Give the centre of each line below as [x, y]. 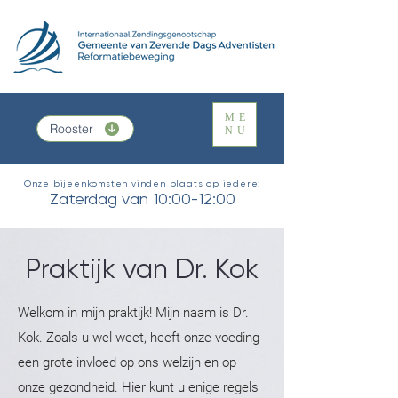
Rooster [72, 129]
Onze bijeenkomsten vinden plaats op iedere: [142, 183]
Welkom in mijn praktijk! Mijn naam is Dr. [133, 313]
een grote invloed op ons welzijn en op [127, 362]
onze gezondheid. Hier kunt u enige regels [138, 387]
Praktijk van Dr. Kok [142, 268]
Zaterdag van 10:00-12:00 [142, 199]
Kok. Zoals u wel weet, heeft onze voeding [139, 338]
